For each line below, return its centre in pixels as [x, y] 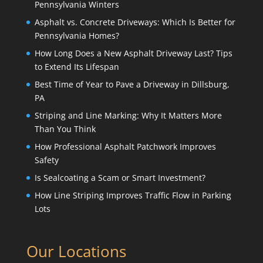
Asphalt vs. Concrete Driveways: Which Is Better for [135, 22]
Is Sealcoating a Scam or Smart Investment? [120, 177]
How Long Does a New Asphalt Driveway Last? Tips [133, 53]
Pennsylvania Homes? [77, 35]
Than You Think [65, 129]
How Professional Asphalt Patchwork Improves [125, 146]
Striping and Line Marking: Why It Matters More [128, 115]
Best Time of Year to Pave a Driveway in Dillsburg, [132, 84]
